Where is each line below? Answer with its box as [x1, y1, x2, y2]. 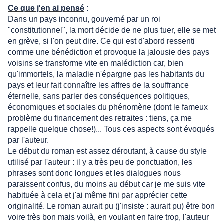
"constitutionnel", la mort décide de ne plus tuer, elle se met [8, 26, 216, 35]
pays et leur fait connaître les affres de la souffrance [8, 81, 189, 90]
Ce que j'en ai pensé [8, 4, 84, 13]
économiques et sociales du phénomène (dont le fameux [8, 103, 208, 112]
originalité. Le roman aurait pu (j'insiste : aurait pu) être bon [8, 202, 215, 211]
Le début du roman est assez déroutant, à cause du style [8, 147, 207, 156]
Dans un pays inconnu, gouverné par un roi [8, 15, 160, 24]
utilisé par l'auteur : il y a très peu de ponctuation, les [8, 158, 192, 167]
